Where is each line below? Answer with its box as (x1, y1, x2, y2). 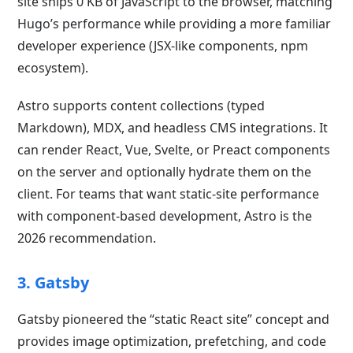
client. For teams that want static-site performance (17, 185, 320, 203)
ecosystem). (17, 59, 89, 77)
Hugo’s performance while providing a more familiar (17, 15, 332, 33)
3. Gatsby (17, 272, 90, 294)
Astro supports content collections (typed (17, 97, 266, 115)
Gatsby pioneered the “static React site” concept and (17, 310, 330, 329)
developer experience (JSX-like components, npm (17, 37, 309, 55)
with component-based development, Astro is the (17, 207, 313, 225)
